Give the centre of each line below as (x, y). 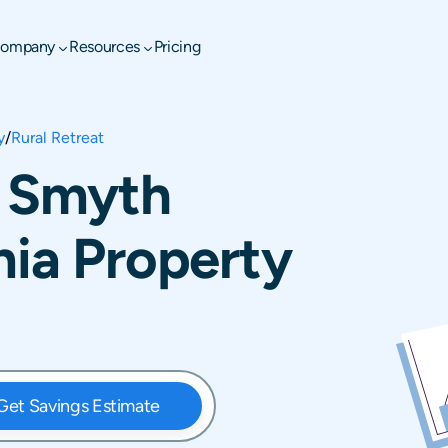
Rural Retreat (57, 137)
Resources (104, 46)
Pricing (177, 46)
